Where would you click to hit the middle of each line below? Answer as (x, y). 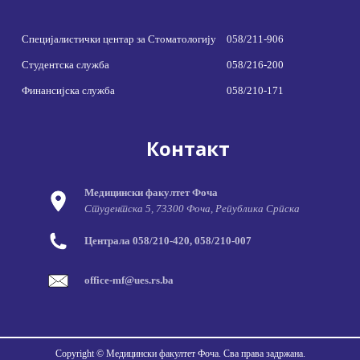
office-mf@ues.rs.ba (129, 280)
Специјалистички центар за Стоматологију (119, 39)
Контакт (188, 149)
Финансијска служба (68, 91)
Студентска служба (65, 65)
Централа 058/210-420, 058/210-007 (168, 240)
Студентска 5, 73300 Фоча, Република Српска (192, 209)
